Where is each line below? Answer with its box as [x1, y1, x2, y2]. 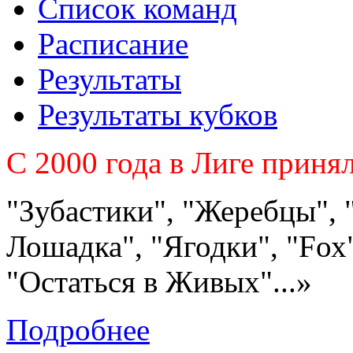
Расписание [38, 26, 188, 61]
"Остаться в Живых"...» [6, 264, 312, 299]
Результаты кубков [38, 97, 277, 132]
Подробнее [6, 312, 150, 347]
